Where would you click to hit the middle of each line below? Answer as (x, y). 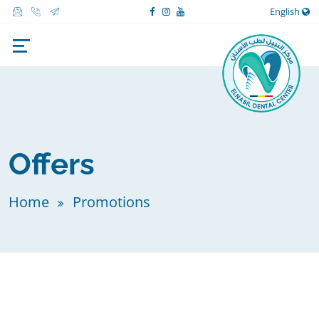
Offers (52, 164)
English (286, 11)
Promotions (111, 202)
